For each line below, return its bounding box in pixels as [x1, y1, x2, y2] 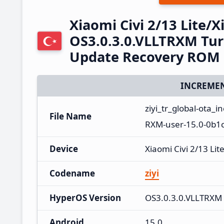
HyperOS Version [49, 191, 121, 203]
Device [49, 142, 78, 154]
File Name [49, 110, 91, 122]
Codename [49, 167, 95, 179]
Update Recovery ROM [69, 47, 220, 66]
